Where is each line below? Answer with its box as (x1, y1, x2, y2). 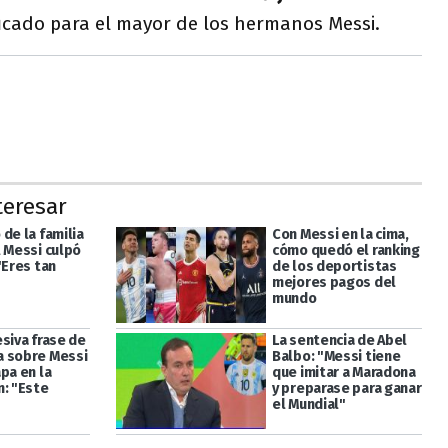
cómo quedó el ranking (271, 241, 420, 259)
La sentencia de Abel (271, 332, 408, 350)
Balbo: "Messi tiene (271, 348, 401, 366)
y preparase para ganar (271, 380, 422, 398)
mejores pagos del (271, 273, 397, 291)
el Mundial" (271, 396, 346, 414)
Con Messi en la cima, (271, 225, 409, 243)
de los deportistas (271, 257, 397, 275)
